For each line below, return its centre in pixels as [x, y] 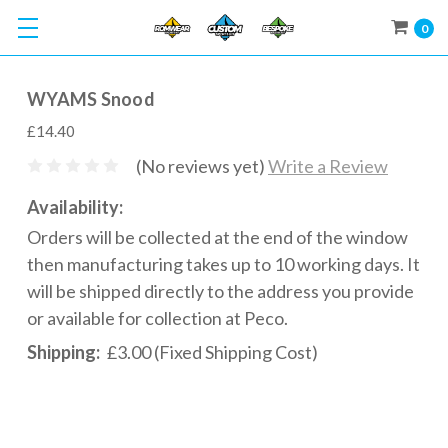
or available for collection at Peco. [157, 317]
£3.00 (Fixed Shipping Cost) [212, 351]
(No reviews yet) [200, 165]
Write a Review [328, 165]
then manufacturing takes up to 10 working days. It [223, 263]
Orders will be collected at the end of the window [217, 236]
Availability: [75, 206]
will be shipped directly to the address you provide [220, 290]
